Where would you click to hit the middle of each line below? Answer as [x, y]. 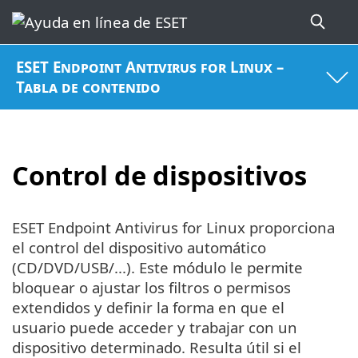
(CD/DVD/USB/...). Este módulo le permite [157, 268]
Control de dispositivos [159, 175]
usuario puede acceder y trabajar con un [155, 328]
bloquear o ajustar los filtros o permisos [151, 288]
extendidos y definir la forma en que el [148, 308]
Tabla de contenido [89, 87]
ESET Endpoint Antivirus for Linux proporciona [173, 228]
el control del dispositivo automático [139, 248]
